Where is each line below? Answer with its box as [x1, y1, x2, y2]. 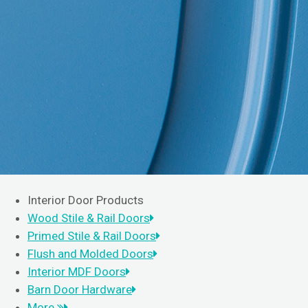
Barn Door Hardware [27, 283, 132, 296]
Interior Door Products [27, 193, 144, 207]
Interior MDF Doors [27, 265, 126, 278]
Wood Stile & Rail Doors [27, 211, 150, 225]
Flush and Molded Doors [27, 247, 153, 261]
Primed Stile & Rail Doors [27, 229, 156, 243]
